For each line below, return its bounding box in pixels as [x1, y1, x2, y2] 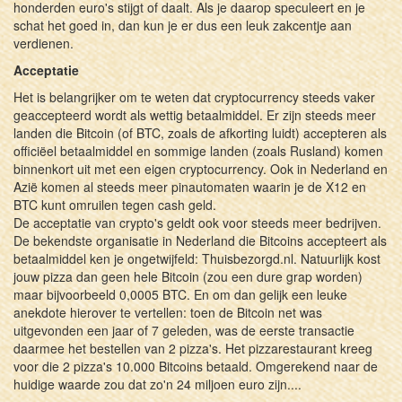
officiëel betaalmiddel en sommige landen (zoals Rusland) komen [13, 141, 383, 160]
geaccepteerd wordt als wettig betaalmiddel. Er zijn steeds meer [13, 105, 376, 124]
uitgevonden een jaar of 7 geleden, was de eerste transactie [13, 320, 354, 339]
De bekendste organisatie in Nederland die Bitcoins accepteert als [13, 231, 387, 249]
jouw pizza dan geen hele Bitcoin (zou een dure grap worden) [13, 267, 363, 285]
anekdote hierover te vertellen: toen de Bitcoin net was [13, 302, 322, 321]
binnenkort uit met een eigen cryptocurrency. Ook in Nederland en [13, 159, 388, 178]
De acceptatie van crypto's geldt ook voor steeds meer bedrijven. [13, 213, 381, 232]
